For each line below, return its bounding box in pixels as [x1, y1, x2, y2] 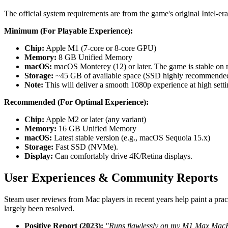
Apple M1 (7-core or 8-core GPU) [44, 44, 156, 53]
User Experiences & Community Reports [4, 171, 218, 185]
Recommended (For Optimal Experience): [4, 98, 149, 107]
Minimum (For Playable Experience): [4, 26, 133, 36]
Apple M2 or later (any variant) [44, 115, 146, 124]
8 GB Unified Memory [56, 53, 132, 62]
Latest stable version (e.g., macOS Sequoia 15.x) [52, 133, 210, 142]
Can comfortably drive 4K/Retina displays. [53, 152, 192, 161]
